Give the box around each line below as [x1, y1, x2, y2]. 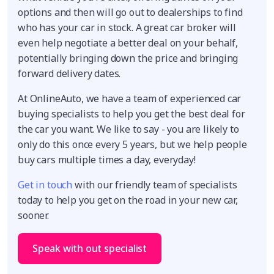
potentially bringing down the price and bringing [18, 51, 239, 65]
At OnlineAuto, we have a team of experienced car [18, 91, 242, 105]
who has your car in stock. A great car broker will [18, 20, 236, 34]
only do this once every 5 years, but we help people [18, 137, 247, 151]
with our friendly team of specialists [72, 177, 238, 191]
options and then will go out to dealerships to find [18, 5, 243, 19]
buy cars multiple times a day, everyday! [18, 152, 196, 166]
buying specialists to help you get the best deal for [18, 106, 245, 120]
